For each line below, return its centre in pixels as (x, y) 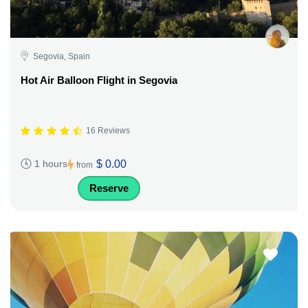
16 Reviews (108, 131)
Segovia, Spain (62, 56)
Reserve (109, 188)
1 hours (51, 164)
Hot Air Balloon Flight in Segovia (99, 80)
